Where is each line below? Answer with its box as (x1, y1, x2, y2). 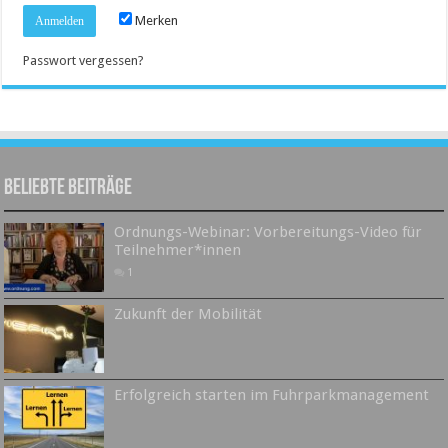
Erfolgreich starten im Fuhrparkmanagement (114, 385, 430, 404)
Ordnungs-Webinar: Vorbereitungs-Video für (114, 223, 423, 242)
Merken (132, 13, 179, 29)
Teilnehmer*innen (114, 241, 242, 260)
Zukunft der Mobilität (114, 304, 263, 323)
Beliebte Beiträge (4, 177, 133, 201)
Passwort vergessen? (23, 53, 145, 69)
